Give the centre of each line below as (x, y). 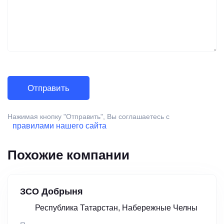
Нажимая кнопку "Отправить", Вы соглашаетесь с (88, 117)
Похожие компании (68, 155)
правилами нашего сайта (59, 126)
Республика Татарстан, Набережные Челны (116, 208)
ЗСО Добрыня (51, 192)
